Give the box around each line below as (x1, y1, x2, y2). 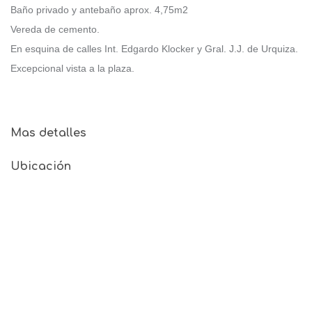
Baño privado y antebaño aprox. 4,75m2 (10, 3, 188, 15)
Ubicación (10, 159, 71, 173)
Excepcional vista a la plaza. (10, 62, 134, 74)
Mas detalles (10, 126, 86, 139)
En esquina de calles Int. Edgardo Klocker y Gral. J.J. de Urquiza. (10, 42, 298, 54)
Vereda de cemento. (10, 23, 100, 35)
